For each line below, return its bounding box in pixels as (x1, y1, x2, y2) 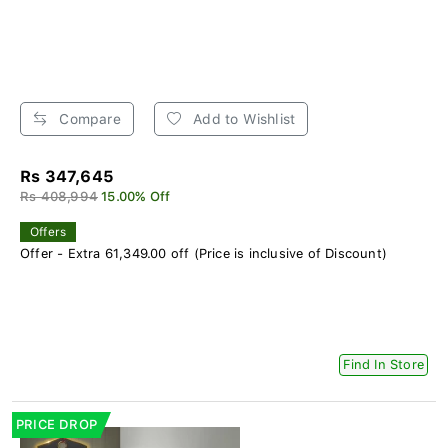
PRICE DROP (16, 416, 97, 432)
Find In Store (343, 356, 424, 372)
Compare (55, 110, 121, 127)
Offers (30, 224, 67, 239)
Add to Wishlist (189, 110, 296, 127)
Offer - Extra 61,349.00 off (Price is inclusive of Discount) (20, 245, 387, 261)
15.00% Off (101, 188, 171, 204)
